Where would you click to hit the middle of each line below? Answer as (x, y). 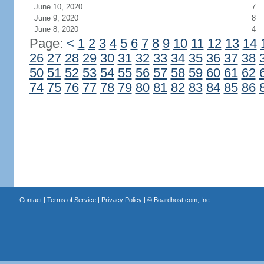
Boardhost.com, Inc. (182, 200)
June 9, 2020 (56, 18)
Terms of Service (71, 200)
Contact (30, 200)
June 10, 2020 (58, 7)
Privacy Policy (121, 200)
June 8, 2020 (56, 29)
